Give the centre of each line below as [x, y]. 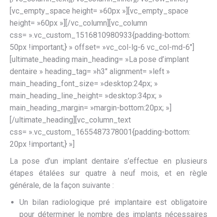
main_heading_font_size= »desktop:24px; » [84, 84]
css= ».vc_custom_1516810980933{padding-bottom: [100, 35]
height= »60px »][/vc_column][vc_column [78, 23]
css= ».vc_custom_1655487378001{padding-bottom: [100, 132]
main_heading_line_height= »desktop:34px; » [86, 96]
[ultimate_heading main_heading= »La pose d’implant [99, 59]
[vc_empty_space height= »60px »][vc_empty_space [99, 11]
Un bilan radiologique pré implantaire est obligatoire [113, 202]
